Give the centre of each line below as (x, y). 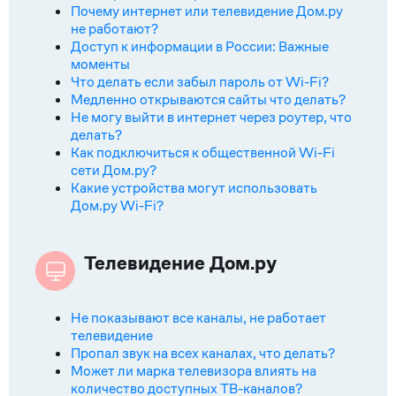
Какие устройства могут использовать (194, 188)
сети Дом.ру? (114, 170)
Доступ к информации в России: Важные (200, 46)
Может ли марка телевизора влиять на (194, 371)
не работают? (114, 29)
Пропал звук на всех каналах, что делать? (203, 353)
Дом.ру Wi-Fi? (117, 206)
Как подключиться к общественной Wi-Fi (203, 152)
